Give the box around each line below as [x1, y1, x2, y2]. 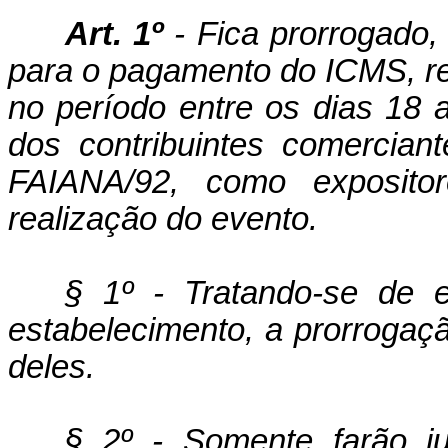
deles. [8, 349, 95, 385]
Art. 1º [64, 16, 175, 52]
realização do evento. [8, 201, 318, 237]
